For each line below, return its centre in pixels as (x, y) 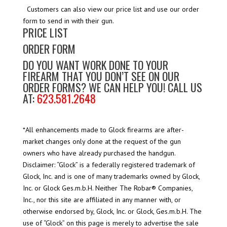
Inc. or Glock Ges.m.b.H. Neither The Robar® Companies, (107, 188)
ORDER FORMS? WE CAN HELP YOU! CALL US (112, 87)
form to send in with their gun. (68, 21)
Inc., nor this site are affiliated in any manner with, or (102, 200)
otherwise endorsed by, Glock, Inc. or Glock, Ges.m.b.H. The (112, 212)
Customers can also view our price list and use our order (111, 9)
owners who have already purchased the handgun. (99, 153)
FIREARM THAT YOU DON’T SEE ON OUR (101, 76)
